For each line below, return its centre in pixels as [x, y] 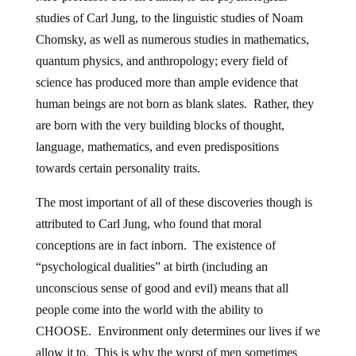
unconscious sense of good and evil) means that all [162, 288]
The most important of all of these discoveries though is [174, 202]
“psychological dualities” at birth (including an [151, 266]
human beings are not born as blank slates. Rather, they [174, 103]
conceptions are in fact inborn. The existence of [155, 245]
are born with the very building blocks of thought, [160, 125]
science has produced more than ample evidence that [166, 82]
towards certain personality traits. [118, 168]
